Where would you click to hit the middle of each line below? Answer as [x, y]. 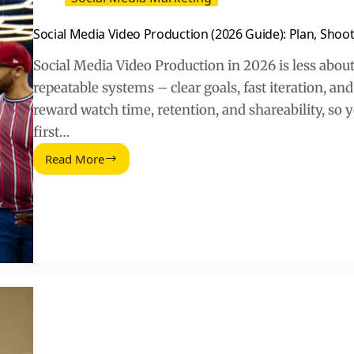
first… [51, 132]
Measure [104, 308]
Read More [74, 158]
